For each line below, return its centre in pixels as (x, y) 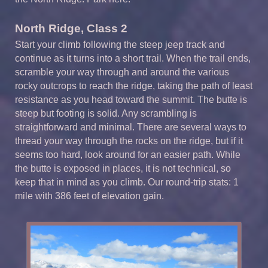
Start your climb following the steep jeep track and (120, 45)
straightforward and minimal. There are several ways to (131, 127)
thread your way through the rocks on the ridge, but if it (129, 141)
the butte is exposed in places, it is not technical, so (123, 169)
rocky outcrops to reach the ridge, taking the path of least (134, 86)
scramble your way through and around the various (122, 72)
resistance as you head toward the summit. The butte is (131, 100)
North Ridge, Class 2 (71, 28)
